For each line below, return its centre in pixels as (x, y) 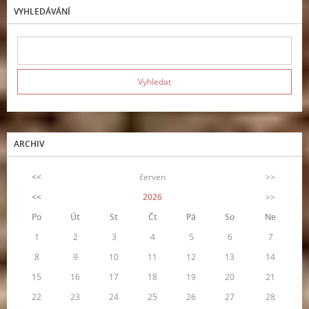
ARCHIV (29, 143)
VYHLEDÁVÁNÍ (42, 11)
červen (152, 177)
